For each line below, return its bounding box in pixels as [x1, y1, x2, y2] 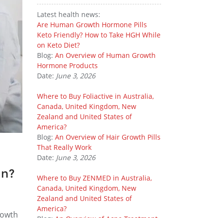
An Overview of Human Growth [55, 51, 156, 60]
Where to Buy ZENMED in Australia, [37, 173, 152, 182]
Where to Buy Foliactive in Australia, [37, 91, 154, 101]
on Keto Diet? [37, 40, 80, 50]
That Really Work [37, 143, 91, 152]
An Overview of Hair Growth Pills [55, 132, 161, 142]
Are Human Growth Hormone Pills [37, 20, 147, 29]
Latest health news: [37, 10, 100, 19]
